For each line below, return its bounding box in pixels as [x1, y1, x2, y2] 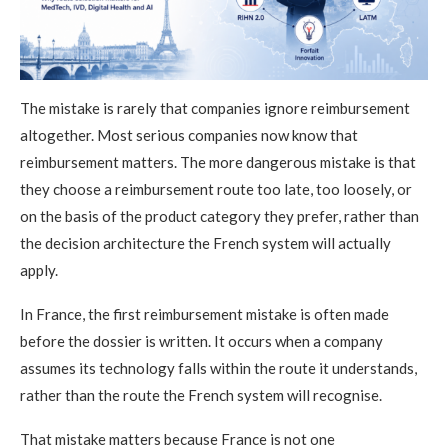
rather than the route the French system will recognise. [20, 385, 382, 404]
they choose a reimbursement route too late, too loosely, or [20, 179, 412, 198]
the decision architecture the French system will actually [20, 233, 391, 252]
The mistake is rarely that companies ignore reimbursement [20, 98, 410, 117]
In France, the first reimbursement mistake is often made [20, 304, 389, 323]
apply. [20, 260, 58, 279]
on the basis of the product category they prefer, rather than [20, 206, 419, 225]
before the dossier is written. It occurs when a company [20, 331, 383, 350]
